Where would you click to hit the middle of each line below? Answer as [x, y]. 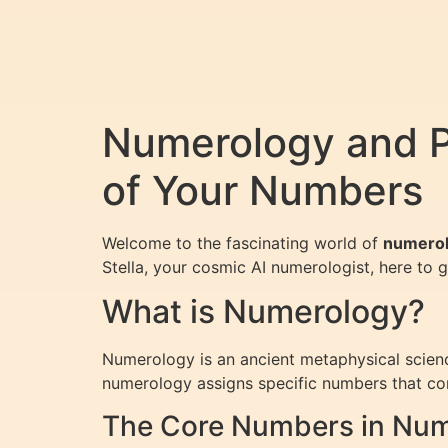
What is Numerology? [263, 312]
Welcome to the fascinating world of [242, 243]
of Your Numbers [262, 191]
